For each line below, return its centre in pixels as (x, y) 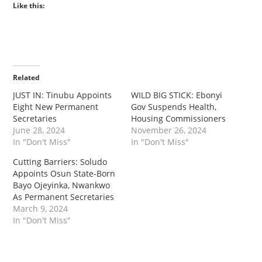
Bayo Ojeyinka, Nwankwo (62, 185)
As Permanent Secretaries (65, 197)
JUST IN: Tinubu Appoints (63, 95)
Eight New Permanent (56, 107)
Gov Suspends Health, (174, 107)
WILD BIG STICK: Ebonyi (177, 95)
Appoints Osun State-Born (64, 174)
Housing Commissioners (178, 119)
